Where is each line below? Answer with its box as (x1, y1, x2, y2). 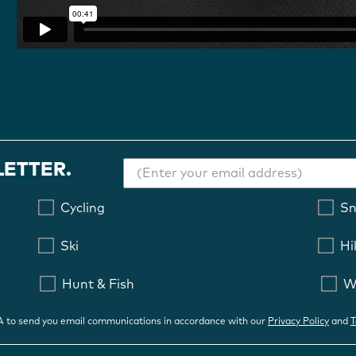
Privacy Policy (268, 317, 329, 327)
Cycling (60, 202, 105, 215)
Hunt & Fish (61, 278, 134, 292)
